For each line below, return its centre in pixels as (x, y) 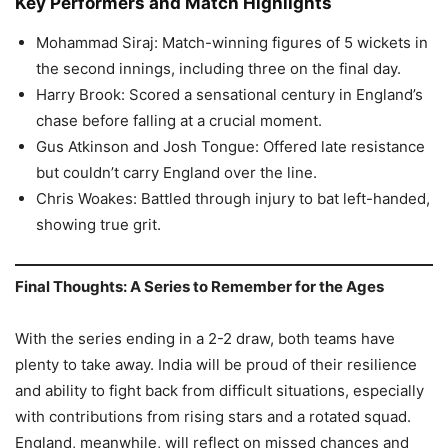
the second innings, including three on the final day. (218, 69)
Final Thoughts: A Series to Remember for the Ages (199, 286)
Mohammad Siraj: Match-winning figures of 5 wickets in (232, 43)
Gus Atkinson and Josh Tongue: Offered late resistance (230, 147)
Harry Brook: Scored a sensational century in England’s (229, 95)
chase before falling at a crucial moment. (179, 121)
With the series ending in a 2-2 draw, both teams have (205, 338)
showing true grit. (98, 225)
